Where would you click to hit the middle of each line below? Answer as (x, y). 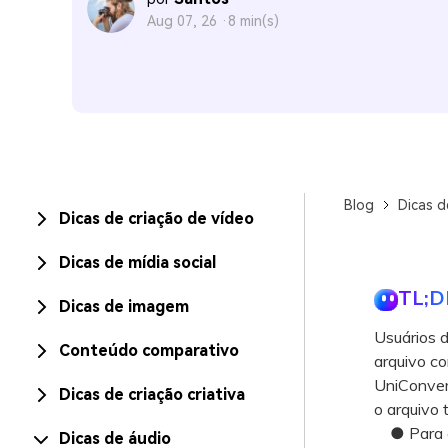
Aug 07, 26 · (187, 21)
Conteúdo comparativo (149, 350)
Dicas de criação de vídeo (156, 218)
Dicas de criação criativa (152, 394)
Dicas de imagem (124, 306)
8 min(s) (253, 21)
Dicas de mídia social (137, 262)
